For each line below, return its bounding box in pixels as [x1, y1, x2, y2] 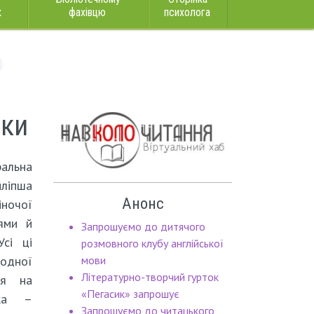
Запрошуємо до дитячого [81, 219, 205, 234]
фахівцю [69, 6, 106, 19]
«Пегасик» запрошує [81, 287, 179, 301]
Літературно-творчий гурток [81, 270, 219, 285]
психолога [163, 6, 210, 19]
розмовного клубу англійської [81, 236, 224, 251]
